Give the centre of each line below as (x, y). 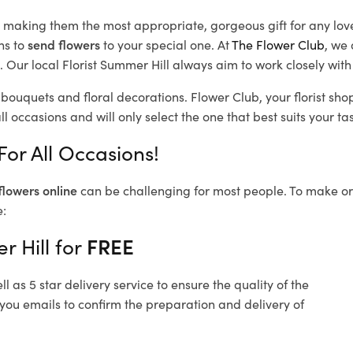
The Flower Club (278, 45)
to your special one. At (166, 45)
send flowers (64, 45)
